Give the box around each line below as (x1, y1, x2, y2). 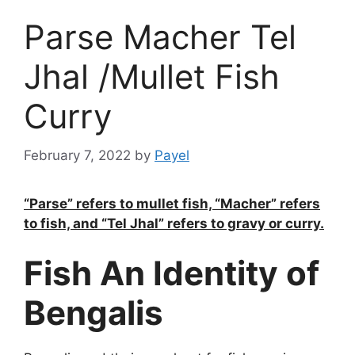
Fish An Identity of (24, 253, 319, 294)
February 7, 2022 (24, 147, 131, 163)
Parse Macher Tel (24, 17, 296, 58)
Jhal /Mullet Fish (24, 56, 280, 97)
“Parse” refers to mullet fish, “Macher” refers (24, 195, 320, 212)
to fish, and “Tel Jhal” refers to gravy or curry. (24, 215, 324, 231)
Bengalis (24, 292, 163, 334)
